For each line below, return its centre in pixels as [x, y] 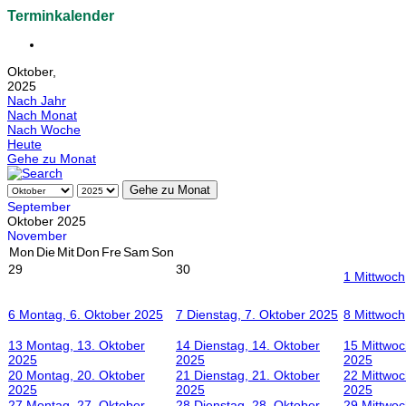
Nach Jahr [37, 101]
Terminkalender [61, 16]
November [37, 236]
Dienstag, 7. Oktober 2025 [262, 315]
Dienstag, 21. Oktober [257, 376]
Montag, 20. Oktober [86, 376]
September [39, 207]
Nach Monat [42, 116]
